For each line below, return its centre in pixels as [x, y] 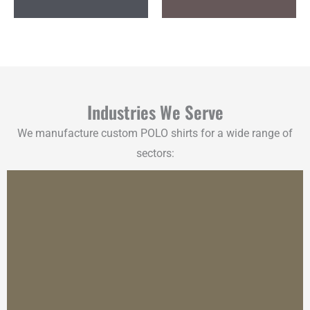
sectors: [155, 154]
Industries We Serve [155, 112]
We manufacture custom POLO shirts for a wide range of [155, 134]
